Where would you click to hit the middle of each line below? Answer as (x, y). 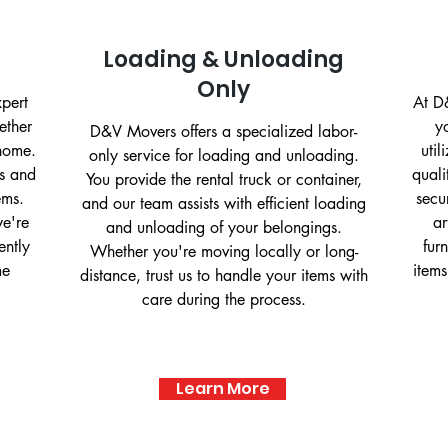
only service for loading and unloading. (223, 155)
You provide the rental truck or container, (223, 179)
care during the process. (223, 299)
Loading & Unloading (223, 59)
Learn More (222, 388)
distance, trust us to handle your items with (223, 275)
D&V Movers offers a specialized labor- (223, 131)
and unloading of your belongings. (223, 227)
